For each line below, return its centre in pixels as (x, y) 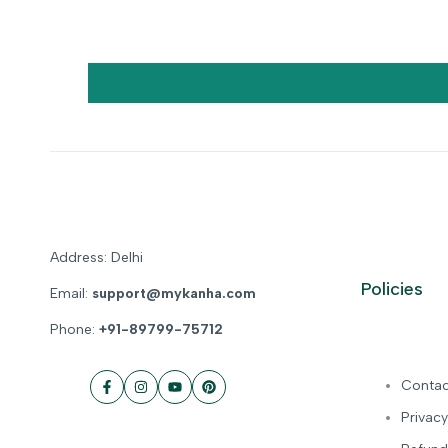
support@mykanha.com (174, 294)
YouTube (202, 396)
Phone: (74, 330)
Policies (392, 289)
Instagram (172, 396)
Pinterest (236, 396)
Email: (71, 294)
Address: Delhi (96, 258)
